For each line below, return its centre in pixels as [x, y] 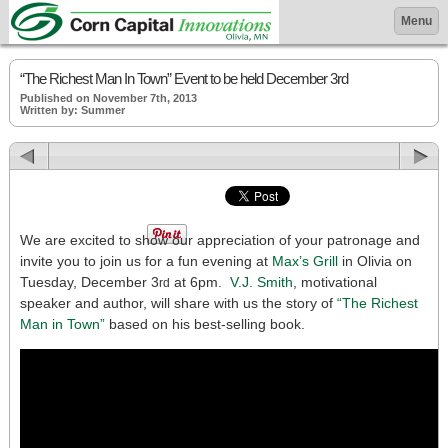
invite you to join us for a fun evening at [146, 261]
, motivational [335, 282]
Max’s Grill [307, 261]
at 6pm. [200, 282]
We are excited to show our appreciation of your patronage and [220, 240]
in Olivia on [377, 261]
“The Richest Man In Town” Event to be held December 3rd [184, 78]
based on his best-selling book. [205, 324]
